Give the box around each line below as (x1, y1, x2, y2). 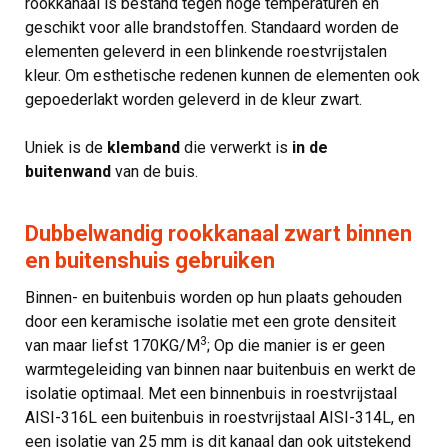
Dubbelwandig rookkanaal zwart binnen (25, 220, 412, 246)
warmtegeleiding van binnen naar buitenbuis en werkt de (25, 359, 416, 379)
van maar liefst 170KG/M (25, 335, 200, 355)
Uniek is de (25, 137, 107, 157)
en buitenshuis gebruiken (25, 247, 275, 273)
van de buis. (111, 161, 198, 181)
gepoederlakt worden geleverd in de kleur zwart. (25, 89, 362, 109)
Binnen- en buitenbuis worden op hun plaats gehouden (25, 287, 402, 307)
